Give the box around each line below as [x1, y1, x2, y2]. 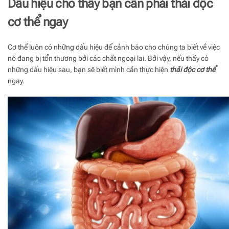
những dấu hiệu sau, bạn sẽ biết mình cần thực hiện [8, 65, 170, 74]
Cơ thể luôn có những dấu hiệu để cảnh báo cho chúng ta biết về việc [8, 42, 220, 51]
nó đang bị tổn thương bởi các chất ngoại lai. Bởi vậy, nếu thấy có [8, 54, 209, 62]
